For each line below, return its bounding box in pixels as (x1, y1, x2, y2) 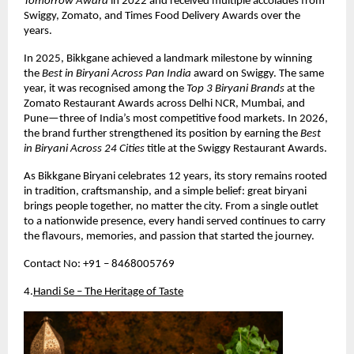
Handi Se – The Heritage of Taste (33, 286, 183, 299)
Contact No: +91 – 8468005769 (24, 258, 175, 271)
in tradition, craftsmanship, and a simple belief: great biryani (24, 186, 307, 198)
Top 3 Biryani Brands (186, 83, 284, 96)
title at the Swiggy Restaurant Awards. (145, 143, 327, 156)
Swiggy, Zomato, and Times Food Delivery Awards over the (24, 10, 300, 23)
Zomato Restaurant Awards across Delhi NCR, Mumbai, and (24, 98, 305, 111)
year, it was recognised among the (24, 83, 186, 96)
